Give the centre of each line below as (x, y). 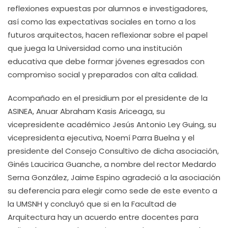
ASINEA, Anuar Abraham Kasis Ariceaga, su (86, 111)
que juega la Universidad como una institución (95, 48)
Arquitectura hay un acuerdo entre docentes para (103, 217)
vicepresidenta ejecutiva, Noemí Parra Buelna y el (101, 138)
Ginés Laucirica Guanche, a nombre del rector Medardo (112, 164)
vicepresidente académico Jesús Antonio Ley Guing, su (112, 124)
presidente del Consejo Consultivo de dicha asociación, (113, 151)
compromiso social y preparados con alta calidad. (103, 75)
